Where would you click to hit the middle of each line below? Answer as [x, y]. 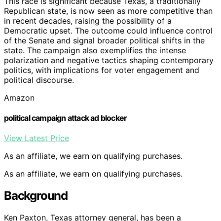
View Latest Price [37, 138]
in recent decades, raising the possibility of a [88, 20]
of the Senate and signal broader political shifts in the [104, 40]
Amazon [19, 97]
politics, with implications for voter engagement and [102, 70]
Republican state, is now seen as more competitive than [108, 11]
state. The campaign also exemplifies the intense [95, 50]
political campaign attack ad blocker [66, 118]
